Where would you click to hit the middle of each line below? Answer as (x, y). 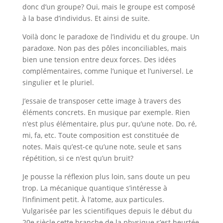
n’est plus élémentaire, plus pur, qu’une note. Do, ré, (109, 124)
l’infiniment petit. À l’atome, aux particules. (93, 199)
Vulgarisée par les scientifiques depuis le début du (107, 211)
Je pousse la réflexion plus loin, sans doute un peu (106, 176)
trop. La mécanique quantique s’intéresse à (95, 188)
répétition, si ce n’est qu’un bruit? (78, 158)
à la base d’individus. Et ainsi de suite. (86, 18)
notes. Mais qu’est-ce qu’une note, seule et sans (102, 147)
